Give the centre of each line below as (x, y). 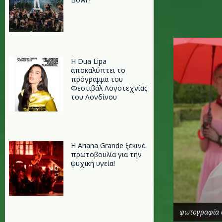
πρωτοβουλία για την (106, 154)
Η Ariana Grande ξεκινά (108, 145)
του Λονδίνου (94, 97)
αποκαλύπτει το (98, 70)
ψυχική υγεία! (93, 163)
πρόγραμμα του (97, 79)
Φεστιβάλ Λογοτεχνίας (109, 88)
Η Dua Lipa (89, 61)
